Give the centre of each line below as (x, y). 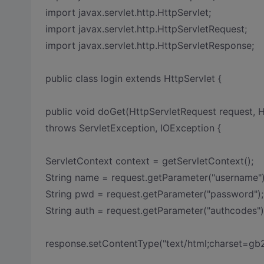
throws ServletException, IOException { (133, 128)
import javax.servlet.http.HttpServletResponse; (149, 45)
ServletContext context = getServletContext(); (149, 161)
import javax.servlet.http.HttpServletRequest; (146, 29)
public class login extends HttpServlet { (133, 78)
